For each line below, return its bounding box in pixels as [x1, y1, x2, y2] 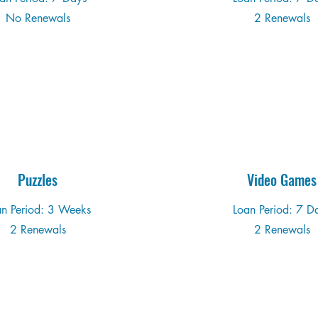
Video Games [247, 169, 317, 190]
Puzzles [18, 169, 57, 190]
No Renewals [5, 11, 70, 26]
